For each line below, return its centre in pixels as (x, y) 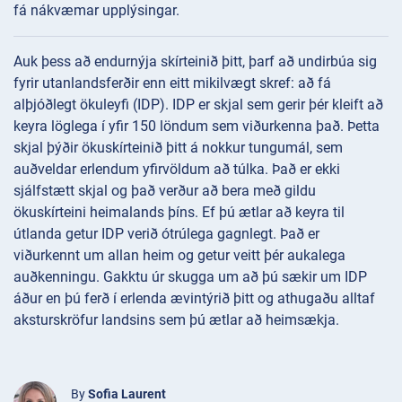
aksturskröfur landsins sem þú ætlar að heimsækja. (176, 319)
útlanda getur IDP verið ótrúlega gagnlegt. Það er (166, 233)
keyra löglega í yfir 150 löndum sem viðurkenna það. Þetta (197, 126)
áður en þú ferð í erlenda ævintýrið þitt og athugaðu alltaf (194, 298)
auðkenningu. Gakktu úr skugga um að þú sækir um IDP (190, 276)
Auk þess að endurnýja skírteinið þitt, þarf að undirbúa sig (195, 61)
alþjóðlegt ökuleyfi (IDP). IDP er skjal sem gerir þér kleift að (198, 104)
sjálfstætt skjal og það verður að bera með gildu (165, 190)
